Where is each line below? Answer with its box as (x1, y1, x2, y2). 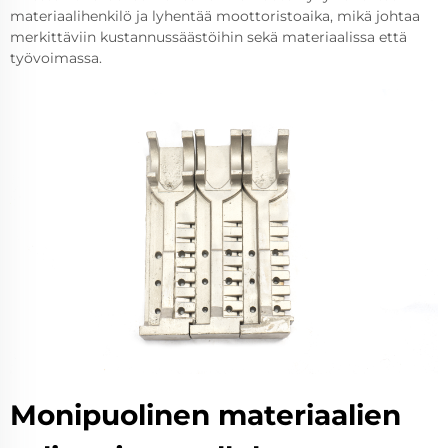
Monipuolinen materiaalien (10, 398, 401, 433)
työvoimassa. (10, 48, 102, 67)
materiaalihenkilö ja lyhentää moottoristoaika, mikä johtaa (10, 6, 420, 25)
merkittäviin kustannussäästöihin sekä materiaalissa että (10, 27, 407, 46)
